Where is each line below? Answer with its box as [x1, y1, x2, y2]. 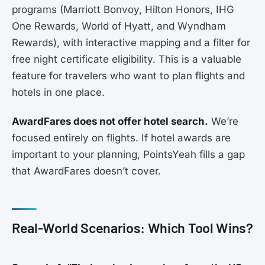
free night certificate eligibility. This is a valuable [12, 53, 241, 66]
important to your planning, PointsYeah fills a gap [12, 148, 245, 161]
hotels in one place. [12, 86, 105, 99]
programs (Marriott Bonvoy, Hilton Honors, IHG [12, 4, 234, 16]
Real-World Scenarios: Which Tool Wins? [12, 219, 253, 237]
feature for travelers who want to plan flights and [12, 70, 245, 82]
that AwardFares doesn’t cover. [12, 165, 161, 177]
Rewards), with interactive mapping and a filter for [12, 37, 250, 49]
